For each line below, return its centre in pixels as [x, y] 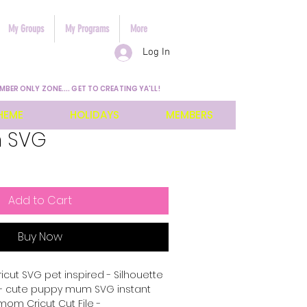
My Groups [26, 29]
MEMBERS [189, 114]
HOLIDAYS [94, 114]
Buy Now [40, 236]
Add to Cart [40, 200]
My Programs [87, 29]
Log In [157, 52]
